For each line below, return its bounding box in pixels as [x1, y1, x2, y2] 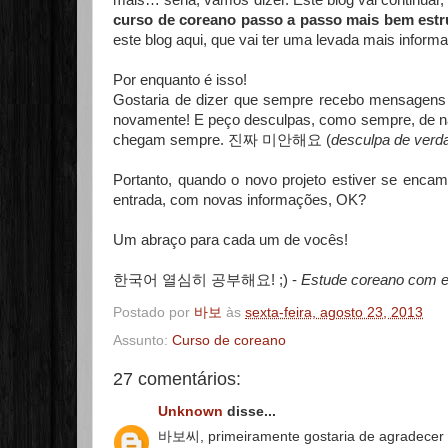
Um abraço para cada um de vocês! [113, 232, 348, 248]
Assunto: [113, 332, 172, 348]
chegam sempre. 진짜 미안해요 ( [113, 132, 331, 148]
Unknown [158, 404, 223, 419]
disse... [223, 404, 276, 419]
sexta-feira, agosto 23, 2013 [245, 304, 423, 320]
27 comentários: [113, 368, 241, 389]
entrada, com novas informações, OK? [113, 192, 366, 208]
